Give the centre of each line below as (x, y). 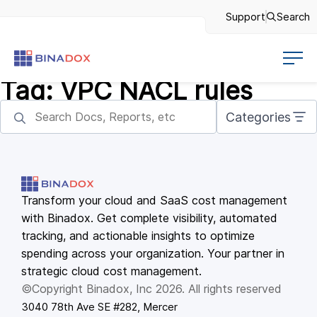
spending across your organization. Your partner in (153, 253)
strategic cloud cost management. (111, 271)
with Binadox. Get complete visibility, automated (149, 218)
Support (246, 17)
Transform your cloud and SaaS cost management (154, 200)
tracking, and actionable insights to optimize (138, 236)
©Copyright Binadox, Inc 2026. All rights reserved (151, 289)
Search (293, 17)
